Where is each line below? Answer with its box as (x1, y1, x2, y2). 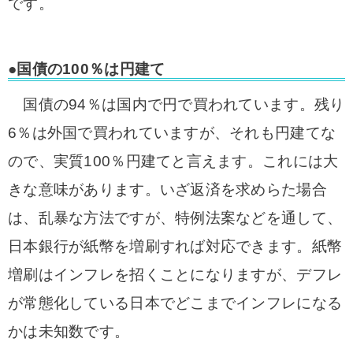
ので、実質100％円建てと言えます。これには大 (8, 153, 339, 169)
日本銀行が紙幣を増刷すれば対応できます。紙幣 (8, 238, 343, 255)
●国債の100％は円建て (8, 61, 165, 77)
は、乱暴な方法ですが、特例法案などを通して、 (8, 210, 343, 226)
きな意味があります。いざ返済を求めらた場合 (8, 181, 327, 198)
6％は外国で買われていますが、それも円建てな (8, 124, 336, 141)
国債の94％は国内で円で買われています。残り (8, 96, 345, 113)
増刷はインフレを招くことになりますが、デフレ (8, 266, 343, 283)
